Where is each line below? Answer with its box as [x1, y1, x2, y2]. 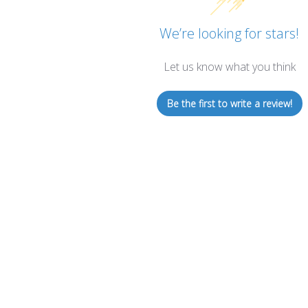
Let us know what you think [163, 58, 296, 74]
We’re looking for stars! [159, 23, 300, 43]
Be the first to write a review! [166, 96, 292, 110]
